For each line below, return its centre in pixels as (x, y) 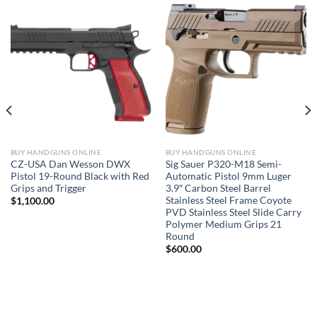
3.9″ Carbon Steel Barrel (218, 188)
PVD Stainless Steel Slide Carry (233, 212)
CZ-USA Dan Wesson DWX (70, 164)
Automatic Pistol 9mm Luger (228, 176)
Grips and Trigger (48, 188)
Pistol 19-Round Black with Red (80, 176)
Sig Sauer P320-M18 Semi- (223, 164)
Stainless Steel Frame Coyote (228, 200)
